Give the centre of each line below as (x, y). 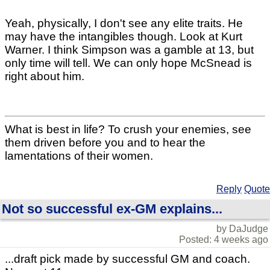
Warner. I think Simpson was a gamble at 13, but (129, 50)
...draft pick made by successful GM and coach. (127, 259)
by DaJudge (242, 228)
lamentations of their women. (79, 155)
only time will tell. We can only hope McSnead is (128, 63)
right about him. (45, 77)
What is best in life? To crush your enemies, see (128, 129)
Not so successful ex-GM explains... (112, 209)
